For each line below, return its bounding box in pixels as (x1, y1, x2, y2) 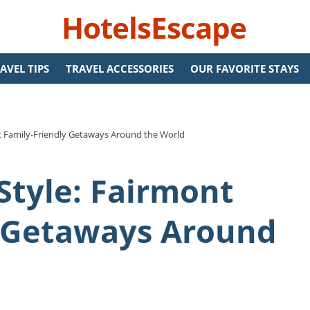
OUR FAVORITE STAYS (190, 62, 299, 75)
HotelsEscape (61, 8, 246, 47)
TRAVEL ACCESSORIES (66, 62, 174, 75)
